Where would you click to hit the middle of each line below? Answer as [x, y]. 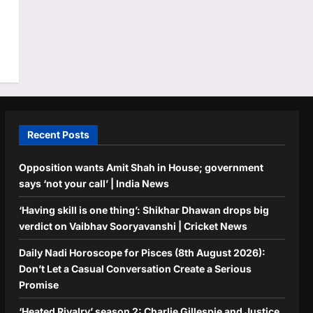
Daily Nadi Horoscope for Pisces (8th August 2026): [142, 252]
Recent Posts [58, 134]
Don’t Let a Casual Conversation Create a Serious [135, 268]
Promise [38, 284]
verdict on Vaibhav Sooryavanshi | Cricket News [133, 226]
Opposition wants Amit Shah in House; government [141, 167]
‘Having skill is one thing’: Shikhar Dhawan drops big [144, 210]
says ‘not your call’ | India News [94, 183]
